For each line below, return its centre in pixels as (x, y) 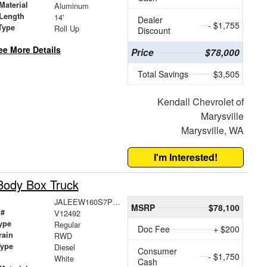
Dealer (150, 20)
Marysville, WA (212, 131)
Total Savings (163, 74)
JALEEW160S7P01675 (116, 202)
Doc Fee (154, 229)
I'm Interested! (186, 157)
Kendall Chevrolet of (200, 102)
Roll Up (66, 29)
